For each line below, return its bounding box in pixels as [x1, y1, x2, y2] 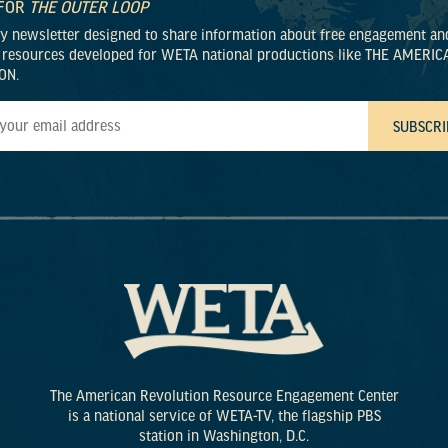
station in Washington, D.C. [139, 428, 309, 445]
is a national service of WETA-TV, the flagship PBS [67, 408, 381, 425]
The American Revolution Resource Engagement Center [49, 388, 399, 405]
